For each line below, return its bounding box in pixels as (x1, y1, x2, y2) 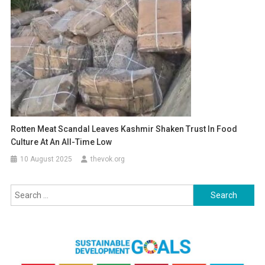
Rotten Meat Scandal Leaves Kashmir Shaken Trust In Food (11, 124, 238, 134)
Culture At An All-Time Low (11, 137, 112, 147)
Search (193, 186, 220, 196)
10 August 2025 (20, 155, 73, 164)
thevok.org (91, 155, 125, 164)
